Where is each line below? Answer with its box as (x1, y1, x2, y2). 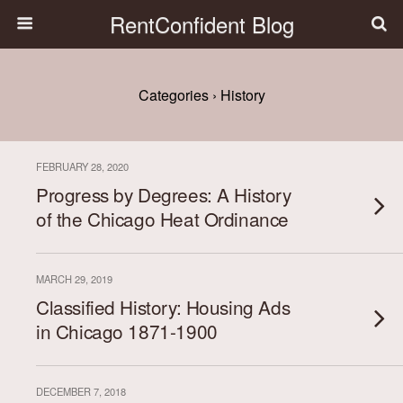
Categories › (138, 85, 217, 105)
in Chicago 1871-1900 (36, 318, 218, 345)
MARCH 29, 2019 (36, 272, 112, 286)
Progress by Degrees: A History (36, 181, 291, 208)
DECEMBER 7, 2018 (36, 384, 126, 399)
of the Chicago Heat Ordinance (36, 205, 289, 232)
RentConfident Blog (109, 8, 294, 40)
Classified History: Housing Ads (36, 293, 291, 320)
